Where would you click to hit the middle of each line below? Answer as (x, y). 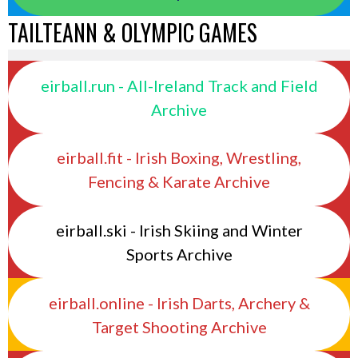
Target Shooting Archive (179, 326)
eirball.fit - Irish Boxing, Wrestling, (179, 158)
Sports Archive (179, 255)
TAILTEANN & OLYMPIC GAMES (133, 33)
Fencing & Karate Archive (179, 182)
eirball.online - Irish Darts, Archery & (179, 302)
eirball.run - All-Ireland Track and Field (179, 85)
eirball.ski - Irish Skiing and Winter (179, 231)
